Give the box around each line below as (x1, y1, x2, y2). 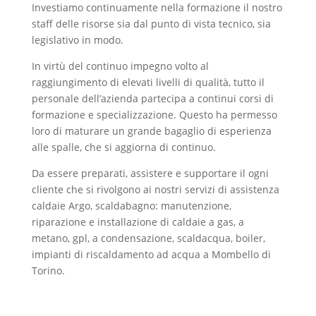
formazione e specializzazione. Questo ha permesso (31, 108, 277, 121)
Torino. (31, 264, 65, 277)
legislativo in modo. (31, 33, 123, 47)
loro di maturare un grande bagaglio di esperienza (31, 124, 272, 138)
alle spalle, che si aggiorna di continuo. (31, 140, 216, 154)
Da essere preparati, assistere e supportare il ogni (31, 166, 269, 180)
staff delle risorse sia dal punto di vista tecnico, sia (31, 17, 271, 30)
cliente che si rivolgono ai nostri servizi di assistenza (31, 183, 279, 196)
